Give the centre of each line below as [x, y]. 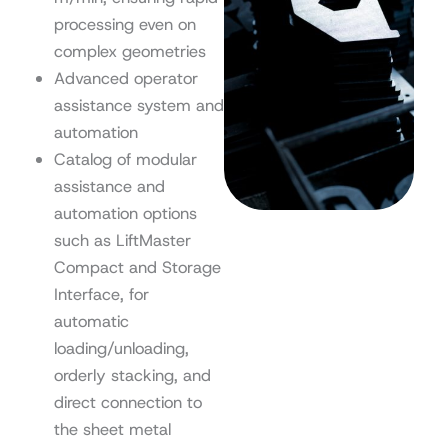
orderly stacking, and [132, 374]
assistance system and [138, 104]
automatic [91, 320]
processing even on [124, 23]
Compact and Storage [137, 266]
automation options [125, 212]
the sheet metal [112, 428]
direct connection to [127, 401]
